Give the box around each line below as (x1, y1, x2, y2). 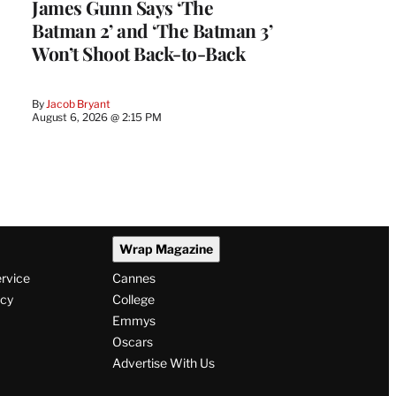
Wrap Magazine (118, 241, 213, 257)
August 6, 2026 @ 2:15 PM (32, 110, 162, 124)
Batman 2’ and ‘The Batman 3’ (32, 17, 272, 42)
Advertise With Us (111, 355, 215, 371)
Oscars (111, 334, 153, 350)
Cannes (111, 270, 156, 286)
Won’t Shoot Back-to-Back (32, 40, 245, 65)
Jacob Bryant (46, 96, 110, 110)
